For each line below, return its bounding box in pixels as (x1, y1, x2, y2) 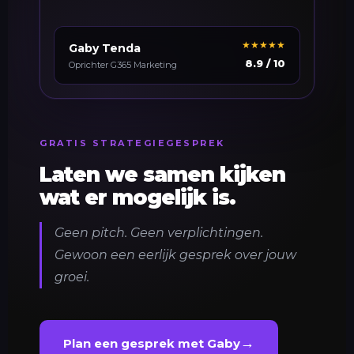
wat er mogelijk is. (40, 185, 235, 211)
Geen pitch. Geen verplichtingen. (55, 225, 263, 241)
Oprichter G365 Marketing (69, 58, 177, 70)
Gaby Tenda (69, 40, 141, 55)
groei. (55, 269, 89, 285)
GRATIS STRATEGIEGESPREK (40, 137, 225, 149)
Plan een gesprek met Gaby (63, 335, 240, 351)
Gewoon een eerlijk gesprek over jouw (55, 247, 296, 263)
